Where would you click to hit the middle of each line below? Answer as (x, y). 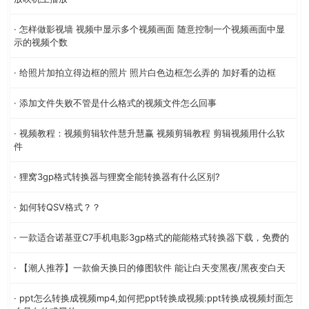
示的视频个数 (41, 42)
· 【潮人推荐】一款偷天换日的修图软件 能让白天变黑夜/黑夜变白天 (150, 267)
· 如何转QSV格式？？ (57, 207)
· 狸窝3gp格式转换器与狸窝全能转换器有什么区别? (117, 176)
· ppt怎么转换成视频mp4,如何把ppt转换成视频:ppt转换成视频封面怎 (153, 298)
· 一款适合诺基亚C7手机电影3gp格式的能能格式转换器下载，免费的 (151, 237)
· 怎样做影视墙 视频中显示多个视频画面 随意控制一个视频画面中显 (149, 29)
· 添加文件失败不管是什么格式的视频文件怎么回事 (115, 102)
